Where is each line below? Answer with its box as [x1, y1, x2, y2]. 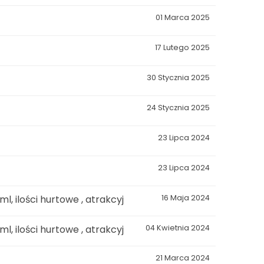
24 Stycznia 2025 [147, 103, 210, 113]
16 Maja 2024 [161, 193, 210, 203]
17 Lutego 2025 [155, 42, 210, 52]
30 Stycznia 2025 [147, 72, 210, 82]
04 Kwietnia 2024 [146, 223, 210, 233]
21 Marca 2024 [156, 253, 210, 263]
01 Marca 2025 [156, 12, 210, 22]
